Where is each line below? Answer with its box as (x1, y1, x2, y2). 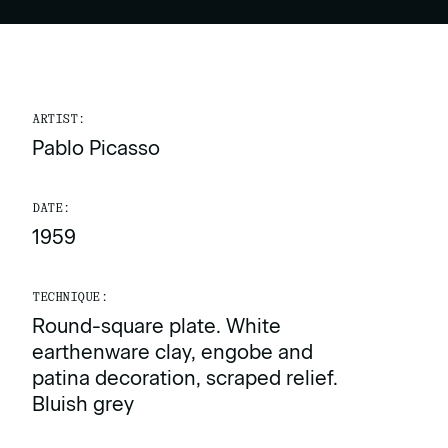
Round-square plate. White (32, 314, 281, 339)
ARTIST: (32, 113, 85, 126)
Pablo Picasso (32, 136, 160, 161)
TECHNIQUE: (32, 291, 108, 304)
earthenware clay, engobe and (32, 340, 313, 365)
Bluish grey (32, 392, 134, 417)
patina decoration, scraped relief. (32, 366, 338, 391)
